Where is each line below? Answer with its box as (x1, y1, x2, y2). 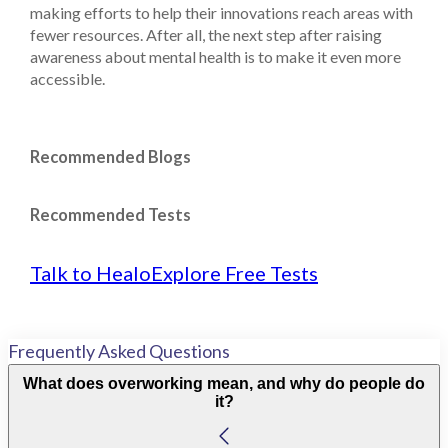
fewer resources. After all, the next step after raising (30, 24, 382, 44)
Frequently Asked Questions (8, 339, 230, 362)
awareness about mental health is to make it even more (30, 46, 401, 66)
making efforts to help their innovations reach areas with (30, 2, 413, 22)
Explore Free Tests (151, 260, 318, 285)
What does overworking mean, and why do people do (23, 374, 425, 392)
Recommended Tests (30, 204, 191, 225)
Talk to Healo (30, 260, 151, 285)
